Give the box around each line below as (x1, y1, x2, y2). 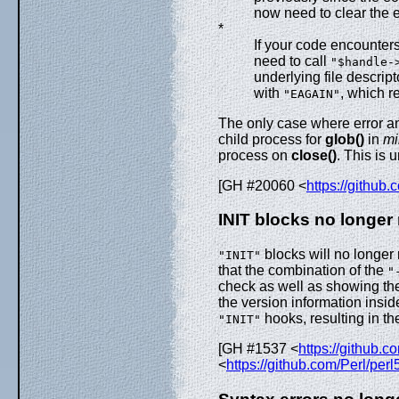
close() (291, 147, 337, 163)
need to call (254, 53, 330, 69)
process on (218, 147, 291, 163)
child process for (218, 131, 325, 147)
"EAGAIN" (283, 86, 340, 101)
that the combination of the (218, 263, 387, 279)
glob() (325, 131, 364, 147)
